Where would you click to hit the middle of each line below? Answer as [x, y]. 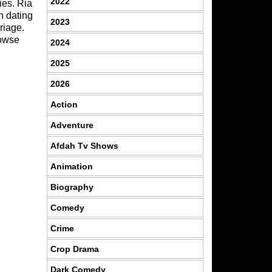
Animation [71, 166]
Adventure [72, 125]
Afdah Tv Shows [84, 145]
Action [64, 104]
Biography [72, 187]
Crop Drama [74, 249]
